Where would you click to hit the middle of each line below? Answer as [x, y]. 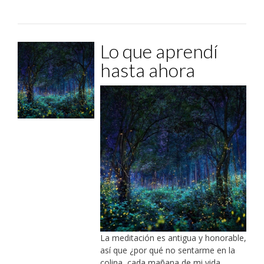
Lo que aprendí [159, 51]
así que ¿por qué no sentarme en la [167, 250]
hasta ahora [147, 70]
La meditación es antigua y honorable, [173, 237]
